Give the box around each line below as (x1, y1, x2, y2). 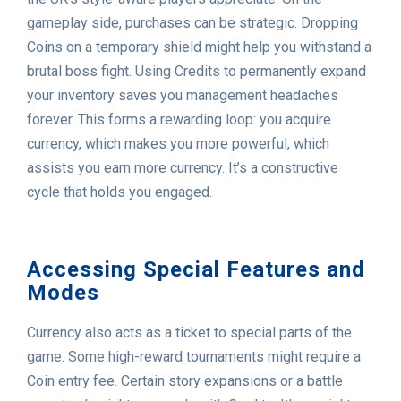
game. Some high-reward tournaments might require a (27, 348, 361, 366)
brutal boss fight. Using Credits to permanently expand (27, 63, 366, 81)
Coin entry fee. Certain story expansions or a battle (27, 372, 343, 390)
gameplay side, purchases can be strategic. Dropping (27, 14, 358, 32)
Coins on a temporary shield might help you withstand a (27, 38, 371, 56)
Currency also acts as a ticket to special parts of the (27, 324, 352, 342)
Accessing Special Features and (27, 257, 365, 283)
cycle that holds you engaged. (27, 183, 212, 201)
